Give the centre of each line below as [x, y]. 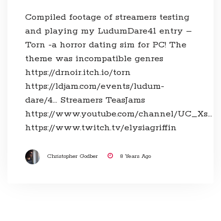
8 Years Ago [135, 156]
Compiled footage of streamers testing [107, 17]
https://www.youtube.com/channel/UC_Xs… [118, 114]
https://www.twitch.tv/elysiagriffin [101, 128]
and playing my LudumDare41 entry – [108, 31]
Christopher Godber [72, 156]
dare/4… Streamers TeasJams [85, 100]
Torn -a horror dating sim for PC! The [106, 45]
